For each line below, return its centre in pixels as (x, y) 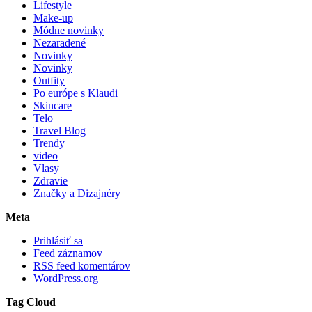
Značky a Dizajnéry (77, 194)
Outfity (49, 81)
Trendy (49, 143)
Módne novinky (69, 31)
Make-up (53, 18)
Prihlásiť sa (58, 241)
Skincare (53, 106)
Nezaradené (60, 43)
